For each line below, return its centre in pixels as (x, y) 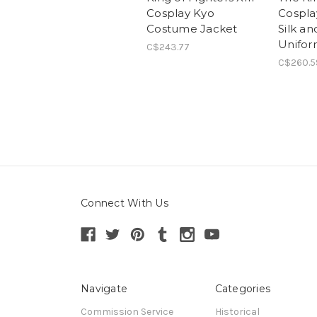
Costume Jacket (192, 28)
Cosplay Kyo (180, 13)
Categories (242, 288)
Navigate (104, 288)
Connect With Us (125, 203)
